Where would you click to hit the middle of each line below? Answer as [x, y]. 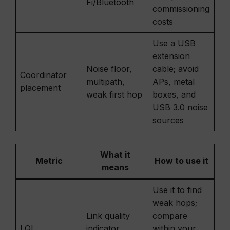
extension [171, 56]
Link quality [108, 216]
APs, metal [174, 82]
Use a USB [174, 43]
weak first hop [114, 94]
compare [170, 216]
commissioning [181, 9]
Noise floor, [109, 69]
